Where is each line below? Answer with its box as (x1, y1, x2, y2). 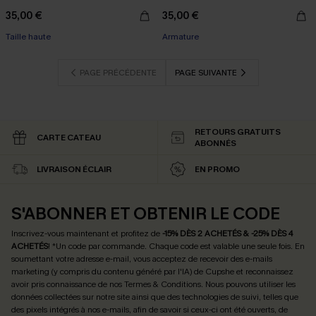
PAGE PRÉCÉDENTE (79, 67, 157, 78)
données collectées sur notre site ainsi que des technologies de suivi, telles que (11, 291, 298, 303)
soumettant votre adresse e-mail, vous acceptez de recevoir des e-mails (11, 253, 272, 265)
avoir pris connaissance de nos (11, 279, 124, 290)
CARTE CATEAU (37, 132, 101, 143)
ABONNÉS (195, 138, 236, 149)
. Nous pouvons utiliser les (201, 279, 296, 290)
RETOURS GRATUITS (195, 126, 281, 138)
